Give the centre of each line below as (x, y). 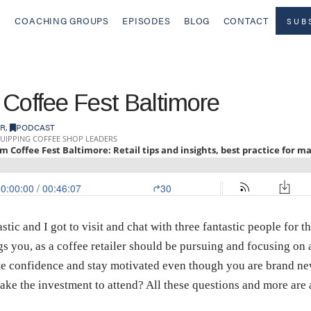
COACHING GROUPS (62, 21)
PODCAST (35, 127)
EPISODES (146, 21)
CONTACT (246, 21)
